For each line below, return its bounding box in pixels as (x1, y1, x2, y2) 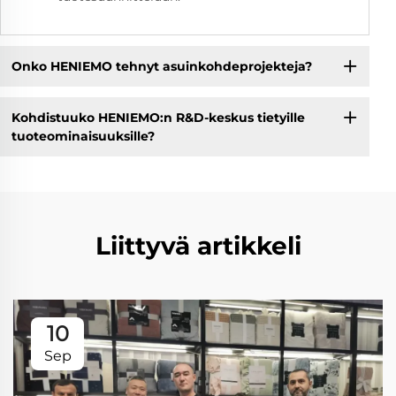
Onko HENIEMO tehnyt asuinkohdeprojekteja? (11, 57, 312, 74)
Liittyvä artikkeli (95, 231, 301, 262)
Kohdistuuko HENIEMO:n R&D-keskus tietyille (11, 109, 305, 126)
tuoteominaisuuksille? (11, 127, 155, 144)
